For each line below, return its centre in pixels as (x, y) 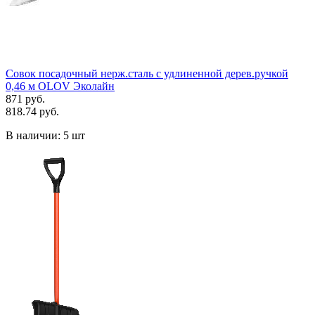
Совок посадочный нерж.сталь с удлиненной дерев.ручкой (147, 73)
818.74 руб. (32, 111)
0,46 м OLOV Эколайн (60, 86)
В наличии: (34, 135)
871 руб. (25, 98)
